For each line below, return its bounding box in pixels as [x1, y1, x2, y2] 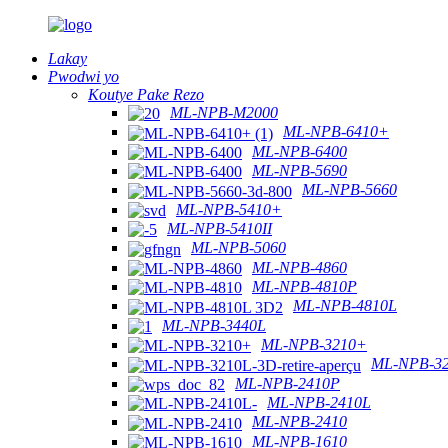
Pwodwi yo [48, 68, 119, 85]
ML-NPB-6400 [252, 142, 347, 160]
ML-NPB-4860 [252, 258, 347, 276]
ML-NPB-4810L [293, 297, 397, 315]
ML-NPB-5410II [167, 219, 272, 237]
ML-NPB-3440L [162, 316, 266, 334]
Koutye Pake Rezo [88, 86, 204, 103]
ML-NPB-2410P [235, 374, 340, 392]
